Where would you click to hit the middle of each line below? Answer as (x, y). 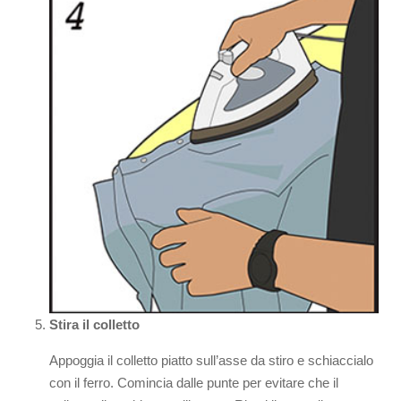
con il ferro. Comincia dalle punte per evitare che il (194, 383)
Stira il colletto (94, 325)
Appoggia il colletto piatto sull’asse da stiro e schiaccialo (211, 361)
